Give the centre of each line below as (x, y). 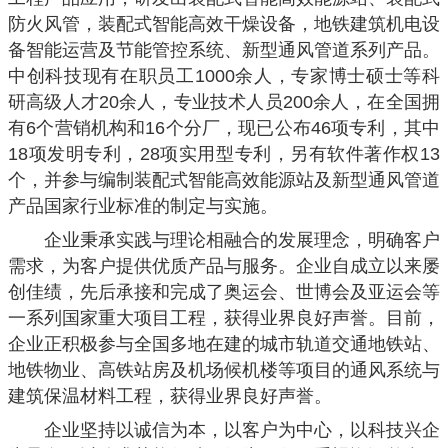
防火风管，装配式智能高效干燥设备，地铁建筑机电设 (224, 24)
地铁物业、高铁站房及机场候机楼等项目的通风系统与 (224, 370)
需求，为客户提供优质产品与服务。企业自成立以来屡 (224, 266)
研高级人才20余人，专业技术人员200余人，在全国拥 (224, 102)
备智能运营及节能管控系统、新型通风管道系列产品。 (224, 50)
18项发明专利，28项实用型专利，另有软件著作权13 (224, 154)
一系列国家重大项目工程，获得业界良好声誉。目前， (224, 318)
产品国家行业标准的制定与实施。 (143, 206)
